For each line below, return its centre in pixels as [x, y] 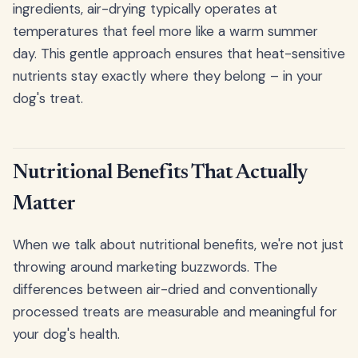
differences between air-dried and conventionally [165, 290]
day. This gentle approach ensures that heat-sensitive [179, 53]
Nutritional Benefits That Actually [160, 174]
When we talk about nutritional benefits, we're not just [178, 245]
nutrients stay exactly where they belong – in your [168, 76]
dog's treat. [48, 98]
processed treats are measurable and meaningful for [175, 312]
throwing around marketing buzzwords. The [145, 267]
